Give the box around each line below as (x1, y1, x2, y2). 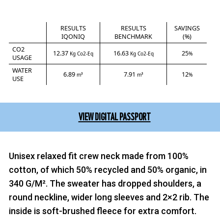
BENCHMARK (114, 32, 152, 41)
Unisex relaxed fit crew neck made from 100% (9, 150, 189, 161)
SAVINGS (174, 24, 200, 33)
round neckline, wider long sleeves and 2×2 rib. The (9, 192, 209, 202)
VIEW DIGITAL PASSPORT (78, 110, 151, 124)
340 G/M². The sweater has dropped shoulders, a (9, 178, 201, 189)
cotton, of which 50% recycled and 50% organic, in (9, 164, 207, 175)
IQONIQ (61, 32, 85, 41)
